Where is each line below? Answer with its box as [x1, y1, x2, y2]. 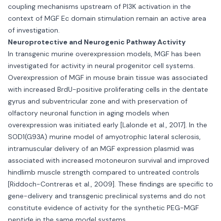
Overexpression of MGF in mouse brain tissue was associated [8, 73, 208, 82]
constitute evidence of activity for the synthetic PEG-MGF [8, 203, 199, 212]
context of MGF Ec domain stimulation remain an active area [8, 14, 206, 23]
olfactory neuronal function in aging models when [8, 109, 169, 117]
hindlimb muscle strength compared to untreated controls [8, 168, 199, 177]
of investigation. [8, 26, 60, 35]
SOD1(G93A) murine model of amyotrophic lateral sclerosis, [8, 132, 201, 141]
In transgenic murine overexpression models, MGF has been [8, 49, 201, 58]
